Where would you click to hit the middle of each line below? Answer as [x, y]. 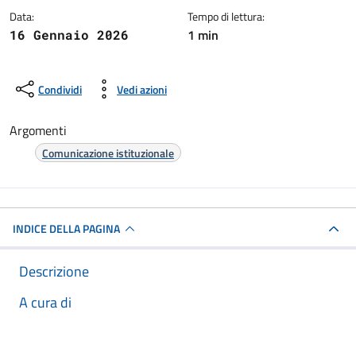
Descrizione [54, 271]
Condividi [60, 89]
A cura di [45, 302]
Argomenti [38, 130]
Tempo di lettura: [226, 16]
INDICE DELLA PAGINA [66, 228]
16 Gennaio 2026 [69, 35]
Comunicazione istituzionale [108, 153]
